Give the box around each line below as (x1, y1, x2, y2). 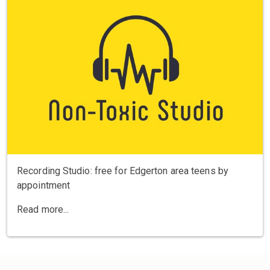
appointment (17, 179, 71, 191)
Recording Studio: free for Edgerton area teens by (17, 165, 228, 177)
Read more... (17, 203, 69, 215)
